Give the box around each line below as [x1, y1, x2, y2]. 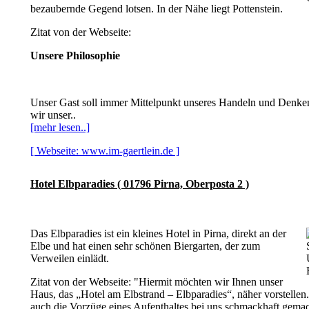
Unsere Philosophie [30, 50, 120, 61]
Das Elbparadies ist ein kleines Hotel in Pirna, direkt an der [30, 228, 286, 239]
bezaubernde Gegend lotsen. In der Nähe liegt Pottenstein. [30, 3, 283, 14]
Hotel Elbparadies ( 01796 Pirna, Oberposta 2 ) [30, 178, 249, 190]
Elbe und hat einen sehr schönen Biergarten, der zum [30, 240, 260, 252]
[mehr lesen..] [30, 121, 90, 133]
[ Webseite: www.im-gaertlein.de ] [30, 145, 179, 157]
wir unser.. [30, 109, 76, 121]
